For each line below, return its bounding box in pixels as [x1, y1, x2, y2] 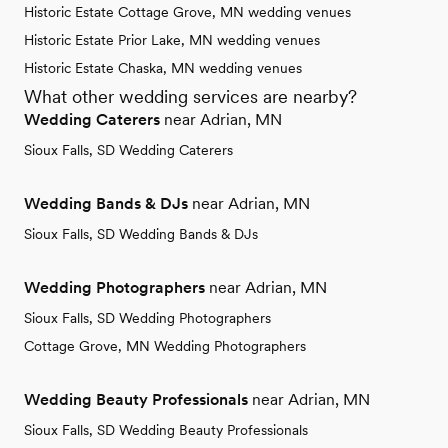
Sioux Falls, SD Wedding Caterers [24, 141, 233, 158]
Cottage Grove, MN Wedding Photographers [24, 337, 306, 354]
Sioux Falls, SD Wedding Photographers [24, 309, 271, 326]
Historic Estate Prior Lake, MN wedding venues [24, 31, 320, 48]
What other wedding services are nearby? [24, 85, 357, 107]
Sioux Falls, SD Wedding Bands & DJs [24, 225, 258, 242]
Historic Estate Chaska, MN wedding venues [24, 59, 302, 76]
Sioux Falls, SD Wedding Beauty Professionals [24, 421, 308, 438]
